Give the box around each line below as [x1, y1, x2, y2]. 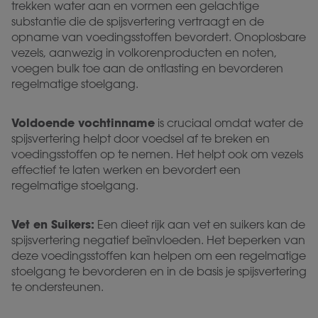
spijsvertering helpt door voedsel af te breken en [11, 131, 270, 146]
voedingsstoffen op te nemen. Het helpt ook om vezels [11, 147, 303, 161]
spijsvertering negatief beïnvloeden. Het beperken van [11, 233, 305, 247]
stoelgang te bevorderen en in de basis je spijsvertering [11, 264, 307, 278]
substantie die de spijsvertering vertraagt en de [11, 14, 264, 28]
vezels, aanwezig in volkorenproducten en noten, [11, 45, 277, 60]
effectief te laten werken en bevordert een [11, 163, 241, 177]
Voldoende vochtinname [11, 115, 155, 130]
